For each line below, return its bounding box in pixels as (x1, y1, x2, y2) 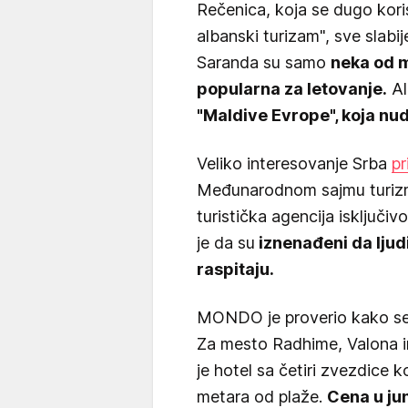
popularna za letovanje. (197, 79, 387, 98)
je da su (197, 233, 255, 252)
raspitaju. (197, 260, 274, 279)
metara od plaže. (197, 387, 327, 406)
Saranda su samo (197, 53, 331, 72)
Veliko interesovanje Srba (197, 154, 392, 173)
